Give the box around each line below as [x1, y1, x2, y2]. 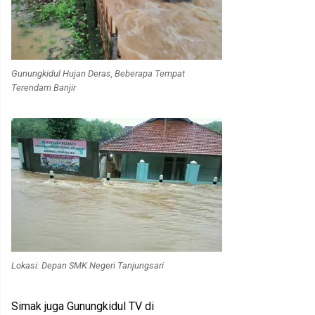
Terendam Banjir [11, 82, 76, 94]
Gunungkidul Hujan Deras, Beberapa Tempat [11, 68, 185, 79]
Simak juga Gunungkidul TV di [11, 300, 154, 314]
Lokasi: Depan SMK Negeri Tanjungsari [11, 260, 164, 271]
